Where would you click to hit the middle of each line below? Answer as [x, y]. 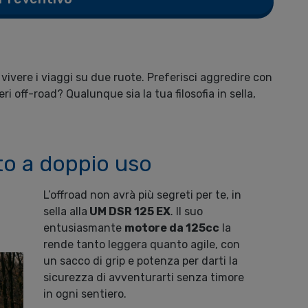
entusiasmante [84, 228]
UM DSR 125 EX [129, 212]
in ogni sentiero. [85, 294]
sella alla [66, 212]
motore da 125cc [172, 228]
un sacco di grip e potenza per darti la [141, 261]
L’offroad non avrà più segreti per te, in [143, 195]
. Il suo [187, 212]
